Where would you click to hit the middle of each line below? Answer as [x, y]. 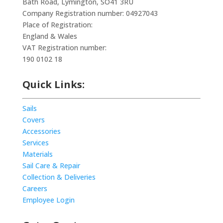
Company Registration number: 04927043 [90, 13]
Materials [37, 154]
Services [35, 142]
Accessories [41, 131]
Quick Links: [53, 84]
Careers [35, 188]
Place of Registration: [57, 24]
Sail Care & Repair [51, 165]
